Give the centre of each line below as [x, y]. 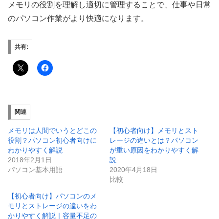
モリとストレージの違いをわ [52, 206]
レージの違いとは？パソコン [154, 141]
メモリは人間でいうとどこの [52, 131]
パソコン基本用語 [35, 170]
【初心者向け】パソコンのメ [52, 196]
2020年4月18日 [133, 170]
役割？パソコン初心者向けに [52, 141]
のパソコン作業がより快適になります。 [78, 18]
